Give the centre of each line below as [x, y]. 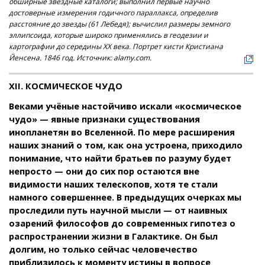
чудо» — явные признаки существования [104, 119]
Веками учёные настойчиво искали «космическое [125, 106]
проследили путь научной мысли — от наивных [118, 210]
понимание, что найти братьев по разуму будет [120, 158]
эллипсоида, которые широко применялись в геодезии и [109, 35]
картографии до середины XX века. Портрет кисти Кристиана [116, 46]
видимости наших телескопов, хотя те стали [113, 184]
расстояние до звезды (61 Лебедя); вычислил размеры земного [119, 24]
